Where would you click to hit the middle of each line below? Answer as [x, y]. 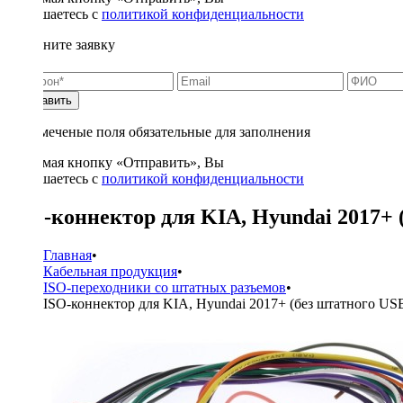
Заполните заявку [61, 45]
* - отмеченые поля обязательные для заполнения [159, 132]
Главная [67, 255]
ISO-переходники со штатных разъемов [165, 287]
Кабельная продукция [110, 271]
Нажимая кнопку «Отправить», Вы [116, 162]
